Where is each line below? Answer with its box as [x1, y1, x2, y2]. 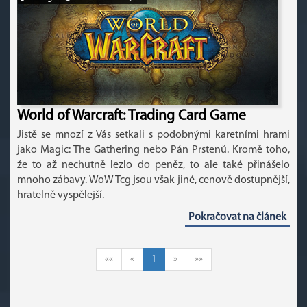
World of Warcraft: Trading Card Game [17, 109, 246, 123]
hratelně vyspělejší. [17, 190, 104, 201]
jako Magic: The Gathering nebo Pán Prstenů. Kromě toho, [17, 145, 290, 156]
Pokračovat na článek [188, 212, 286, 223]
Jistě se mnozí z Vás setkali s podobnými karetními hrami [17, 130, 290, 140]
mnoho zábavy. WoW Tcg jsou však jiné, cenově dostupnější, [17, 175, 290, 186]
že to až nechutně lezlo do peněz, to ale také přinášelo [17, 160, 290, 171]
